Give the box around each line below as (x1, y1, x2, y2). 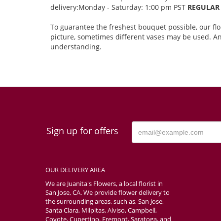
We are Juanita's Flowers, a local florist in (45, 179, 163, 188)
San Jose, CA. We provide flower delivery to (45, 188, 170, 197)
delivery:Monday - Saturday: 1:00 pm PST (50, 2, 187, 12)
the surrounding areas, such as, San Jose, (45, 197, 164, 206)
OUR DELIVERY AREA (45, 165, 105, 175)
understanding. (50, 42, 102, 52)
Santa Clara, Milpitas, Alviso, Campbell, (45, 206, 157, 215)
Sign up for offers (46, 125, 118, 137)
